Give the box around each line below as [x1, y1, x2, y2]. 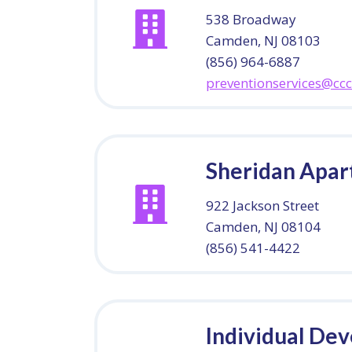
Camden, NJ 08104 [206, 218, 321, 236]
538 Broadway [206, 10, 296, 28]
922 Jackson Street [206, 196, 319, 214]
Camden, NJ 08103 [206, 31, 321, 49]
